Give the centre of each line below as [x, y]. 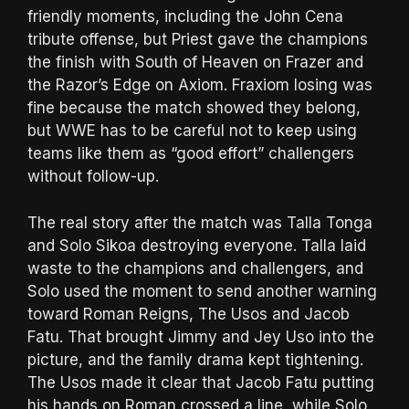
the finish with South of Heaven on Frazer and [195, 63]
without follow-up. [93, 177]
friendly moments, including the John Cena [185, 17]
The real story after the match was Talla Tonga [200, 222]
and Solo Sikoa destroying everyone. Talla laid [197, 245]
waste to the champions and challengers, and [195, 268]
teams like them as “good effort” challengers [191, 154]
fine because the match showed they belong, [194, 108]
